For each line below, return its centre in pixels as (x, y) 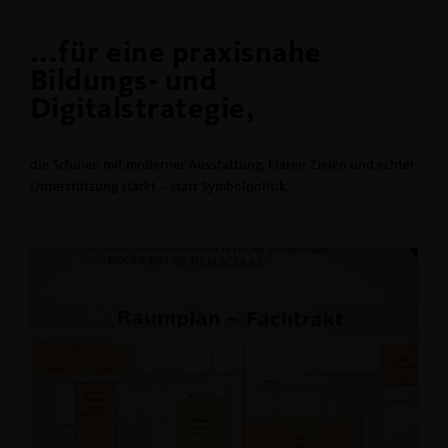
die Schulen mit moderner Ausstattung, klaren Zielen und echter (222, 165)
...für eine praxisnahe (176, 54)
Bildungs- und (124, 82)
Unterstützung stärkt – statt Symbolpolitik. (160, 187)
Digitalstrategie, (143, 110)
